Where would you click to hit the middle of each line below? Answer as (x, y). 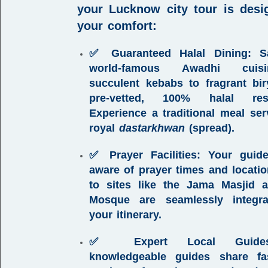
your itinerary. (125, 215)
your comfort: (117, 26)
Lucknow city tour (163, 9)
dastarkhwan (152, 128)
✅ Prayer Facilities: (145, 155)
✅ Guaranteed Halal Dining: (170, 53)
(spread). (210, 128)
